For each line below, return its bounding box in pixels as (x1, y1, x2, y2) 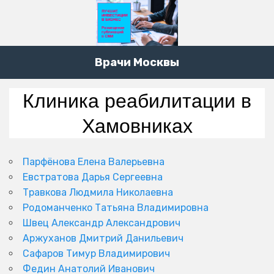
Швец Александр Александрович (23, 217, 180, 229)
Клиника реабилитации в (23, 87, 251, 115)
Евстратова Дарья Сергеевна (23, 171, 163, 183)
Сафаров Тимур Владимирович (23, 248, 170, 260)
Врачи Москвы (95, 56, 179, 70)
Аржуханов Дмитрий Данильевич (23, 232, 183, 245)
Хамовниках (81, 112, 193, 140)
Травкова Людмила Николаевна (23, 187, 173, 199)
